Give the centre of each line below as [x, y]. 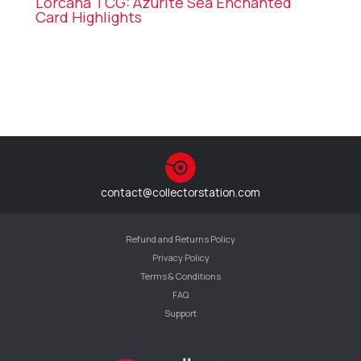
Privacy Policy [180, 257]
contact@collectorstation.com [180, 192]
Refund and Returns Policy [180, 239]
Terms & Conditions [180, 276]
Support [180, 313]
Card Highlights [89, 17]
